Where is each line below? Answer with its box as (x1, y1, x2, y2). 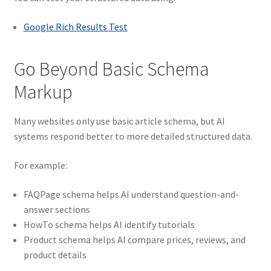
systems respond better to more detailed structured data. (13, 130, 252, 143)
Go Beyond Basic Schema (13, 57, 209, 82)
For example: (13, 158, 67, 171)
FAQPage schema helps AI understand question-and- (23, 188, 239, 200)
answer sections (23, 203, 90, 215)
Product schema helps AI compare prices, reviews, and (23, 233, 246, 246)
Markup (13, 80, 73, 105)
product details (23, 248, 87, 261)
